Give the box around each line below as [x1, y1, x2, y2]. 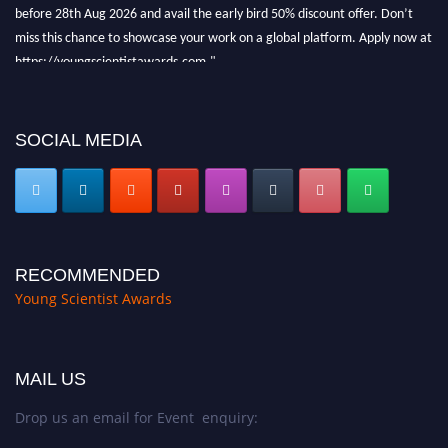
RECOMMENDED [15, 264, 160, 285]
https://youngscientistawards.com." [15, 47, 216, 63]
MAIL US [15, 368, 86, 389]
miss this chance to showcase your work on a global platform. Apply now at [15, 23, 432, 39]
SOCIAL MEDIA [15, 129, 142, 150]
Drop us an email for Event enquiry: [15, 407, 258, 427]
